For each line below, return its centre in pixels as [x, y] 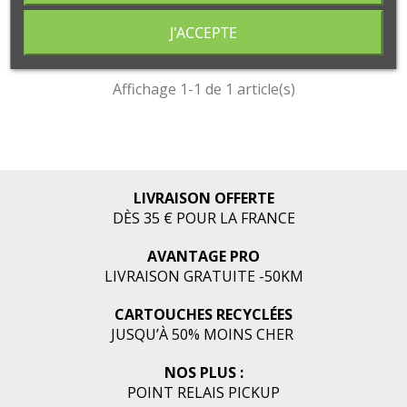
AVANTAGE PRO [203, 256]
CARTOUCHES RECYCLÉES [203, 314]
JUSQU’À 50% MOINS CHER [203, 334]
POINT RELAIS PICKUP [203, 392]
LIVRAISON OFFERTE [203, 198]
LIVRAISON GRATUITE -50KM [203, 276]
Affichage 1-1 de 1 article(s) [203, 89]
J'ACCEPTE [203, 32]
